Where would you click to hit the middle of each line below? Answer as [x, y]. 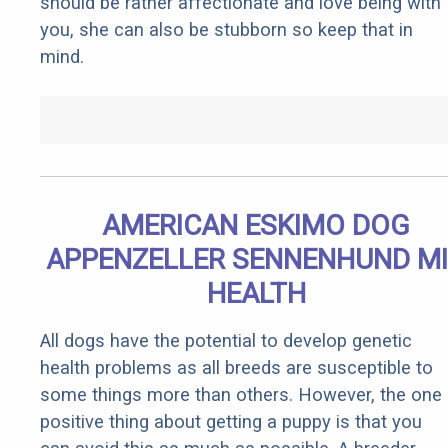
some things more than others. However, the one [241, 395]
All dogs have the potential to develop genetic [226, 341]
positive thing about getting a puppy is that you [231, 422]
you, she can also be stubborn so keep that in [226, 30]
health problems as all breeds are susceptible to [236, 368]
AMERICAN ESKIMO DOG [256, 226]
